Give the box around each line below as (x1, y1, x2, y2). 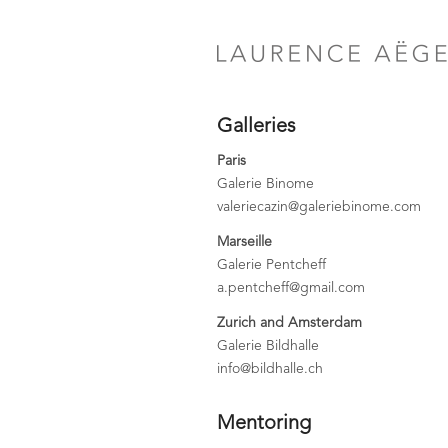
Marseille (217, 234, 272, 249)
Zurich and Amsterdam (217, 315, 362, 330)
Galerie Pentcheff (217, 257, 326, 272)
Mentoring (217, 413, 311, 434)
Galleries (217, 117, 296, 137)
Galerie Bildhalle (217, 338, 319, 353)
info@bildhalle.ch (217, 361, 323, 376)
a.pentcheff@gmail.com (217, 280, 365, 295)
